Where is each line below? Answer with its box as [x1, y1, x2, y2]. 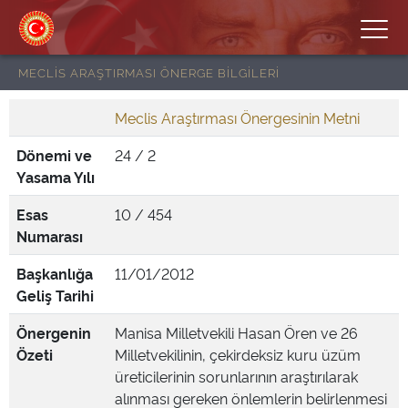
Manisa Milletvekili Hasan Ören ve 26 [115, 322, 358, 342]
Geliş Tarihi [16, 285, 94, 305]
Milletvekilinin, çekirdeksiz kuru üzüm [115, 344, 361, 364]
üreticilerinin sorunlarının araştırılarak [115, 366, 358, 386]
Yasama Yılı [16, 167, 95, 187]
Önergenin [16, 322, 91, 342]
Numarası [16, 226, 83, 246]
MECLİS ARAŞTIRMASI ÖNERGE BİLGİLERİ [18, 64, 280, 80]
